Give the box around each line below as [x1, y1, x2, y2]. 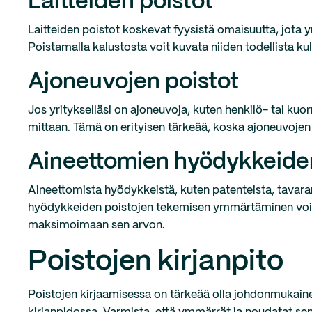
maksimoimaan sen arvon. [28, 220, 165, 231]
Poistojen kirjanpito [28, 249, 283, 275]
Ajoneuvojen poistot [28, 72, 239, 93]
